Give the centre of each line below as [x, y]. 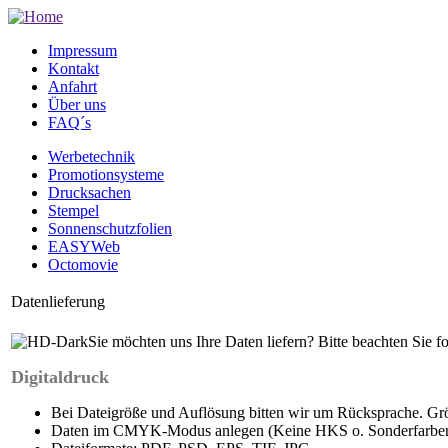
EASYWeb [84, 246]
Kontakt [73, 68]
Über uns [77, 104]
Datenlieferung [58, 301]
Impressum [82, 50]
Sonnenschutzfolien [110, 228]
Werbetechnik [91, 156]
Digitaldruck [60, 377]
